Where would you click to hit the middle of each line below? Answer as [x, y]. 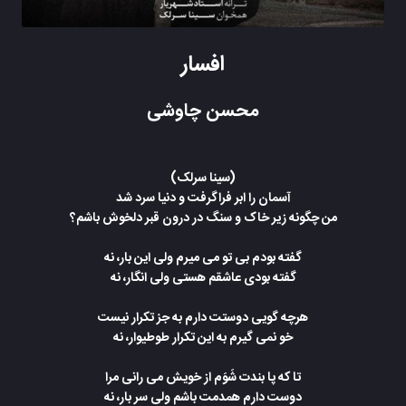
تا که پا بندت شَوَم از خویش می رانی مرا [203, 378]
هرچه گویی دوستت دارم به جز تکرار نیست [203, 318]
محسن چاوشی [203, 111]
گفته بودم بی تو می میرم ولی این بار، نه [203, 258]
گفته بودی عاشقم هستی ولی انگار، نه [203, 278]
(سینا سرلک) [203, 179]
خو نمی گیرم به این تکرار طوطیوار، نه [203, 338]
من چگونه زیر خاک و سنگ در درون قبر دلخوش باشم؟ [203, 218]
